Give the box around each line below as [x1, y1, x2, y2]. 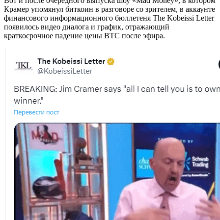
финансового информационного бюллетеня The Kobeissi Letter [4, 13, 214, 22]
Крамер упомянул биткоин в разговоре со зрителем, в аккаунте [4, 4, 215, 13]
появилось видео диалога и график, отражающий [4, 22, 169, 31]
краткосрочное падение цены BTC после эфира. [4, 31, 165, 40]
